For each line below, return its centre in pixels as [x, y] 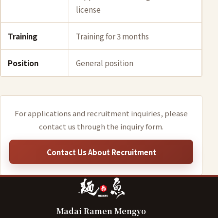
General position [105, 63]
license [88, 9]
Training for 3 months [112, 36]
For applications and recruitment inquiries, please [101, 113]
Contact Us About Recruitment [101, 152]
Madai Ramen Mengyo [101, 211]
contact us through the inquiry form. [101, 126]
